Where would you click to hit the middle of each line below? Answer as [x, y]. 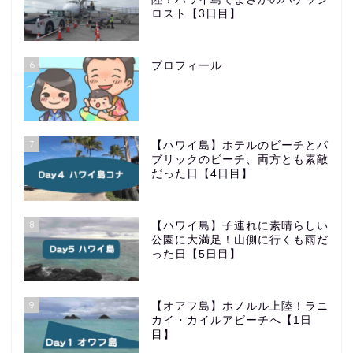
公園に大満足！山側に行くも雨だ [240, 240]
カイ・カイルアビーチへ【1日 [231, 321]
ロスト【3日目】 [196, 13]
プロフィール [186, 65]
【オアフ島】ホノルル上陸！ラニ [240, 307]
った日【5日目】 [196, 255]
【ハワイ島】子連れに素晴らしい [240, 226]
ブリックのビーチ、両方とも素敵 [240, 160]
